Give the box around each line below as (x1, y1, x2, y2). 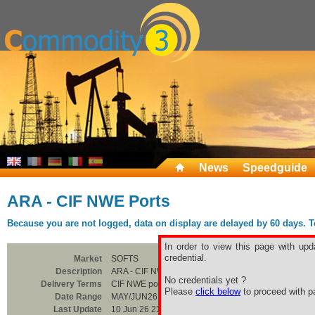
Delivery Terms (41, 279, 102, 289)
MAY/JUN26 (111, 292, 157, 302)
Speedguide (243, 162, 307, 174)
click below (195, 286, 240, 297)
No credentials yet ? (165, 275, 246, 285)
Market (74, 254, 102, 264)
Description (56, 266, 102, 276)
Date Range (55, 292, 102, 302)
